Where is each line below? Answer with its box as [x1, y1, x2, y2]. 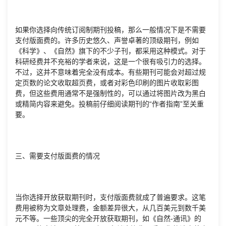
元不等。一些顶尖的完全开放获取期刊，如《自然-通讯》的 [15, 214, 201, 223]
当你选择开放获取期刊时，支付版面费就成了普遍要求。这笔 [15, 193, 206, 202]
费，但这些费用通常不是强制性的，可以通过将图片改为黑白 [15, 89, 206, 98]
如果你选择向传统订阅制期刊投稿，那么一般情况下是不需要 [15, 26, 206, 34]
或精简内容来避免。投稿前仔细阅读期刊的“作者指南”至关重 [15, 100, 204, 108]
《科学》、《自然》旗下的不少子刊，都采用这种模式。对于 [15, 47, 206, 55]
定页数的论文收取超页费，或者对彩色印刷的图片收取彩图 [15, 79, 199, 87]
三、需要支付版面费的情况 [15, 152, 100, 160]
